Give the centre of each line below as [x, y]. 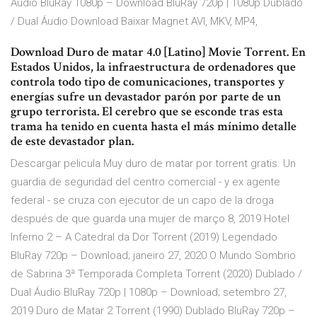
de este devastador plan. [72, 142]
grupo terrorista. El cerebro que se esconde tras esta [147, 112]
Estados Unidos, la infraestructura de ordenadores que [153, 67]
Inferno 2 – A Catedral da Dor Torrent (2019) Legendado [144, 237]
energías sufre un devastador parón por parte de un [146, 97]
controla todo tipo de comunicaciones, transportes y [148, 82]
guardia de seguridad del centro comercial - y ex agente [145, 182]
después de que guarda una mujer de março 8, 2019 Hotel [150, 219]
